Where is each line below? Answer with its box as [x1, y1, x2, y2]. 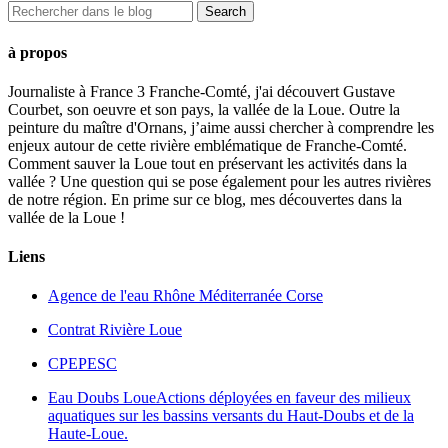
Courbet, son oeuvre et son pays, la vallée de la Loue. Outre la [8, 100, 400, 118]
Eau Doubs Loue [48, 389, 156, 407]
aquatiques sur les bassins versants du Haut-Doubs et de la [48, 407, 414, 425]
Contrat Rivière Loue [48, 321, 182, 339]
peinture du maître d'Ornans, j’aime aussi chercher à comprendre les [8, 118, 434, 136]
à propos [8, 43, 67, 61]
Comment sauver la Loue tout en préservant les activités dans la [8, 154, 407, 172]
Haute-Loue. [48, 425, 128, 443]
